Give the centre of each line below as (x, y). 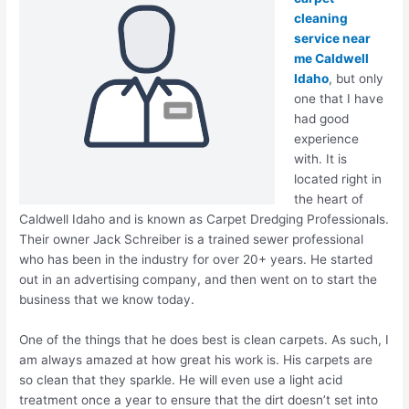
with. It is (320, 159)
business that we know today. (107, 300)
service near (332, 39)
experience (326, 139)
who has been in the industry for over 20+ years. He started (196, 260)
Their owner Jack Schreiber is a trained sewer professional (192, 240)
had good (321, 119)
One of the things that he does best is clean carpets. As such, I (204, 340)
